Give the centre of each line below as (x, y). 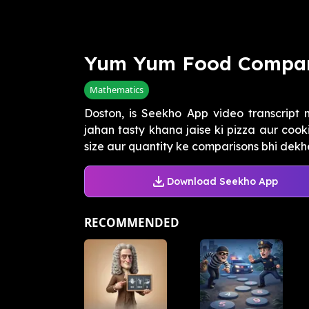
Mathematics (117, 90)
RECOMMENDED (132, 223)
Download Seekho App (222, 181)
